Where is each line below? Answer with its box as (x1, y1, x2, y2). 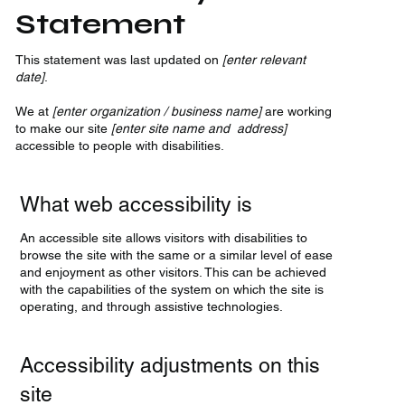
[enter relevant (222, 52, 306, 67)
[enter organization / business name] (52, 103, 262, 118)
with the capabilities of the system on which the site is (20, 282, 325, 297)
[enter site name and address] (111, 120, 287, 136)
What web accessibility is (20, 192, 253, 216)
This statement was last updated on (15, 52, 223, 67)
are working (261, 103, 333, 118)
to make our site (15, 120, 112, 136)
